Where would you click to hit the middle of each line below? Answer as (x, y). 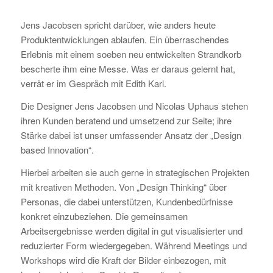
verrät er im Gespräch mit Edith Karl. (93, 83)
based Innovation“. (57, 150)
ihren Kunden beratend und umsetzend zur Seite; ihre (126, 120)
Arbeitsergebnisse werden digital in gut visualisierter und (131, 230)
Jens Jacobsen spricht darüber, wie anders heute (118, 25)
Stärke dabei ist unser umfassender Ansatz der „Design (131, 135)
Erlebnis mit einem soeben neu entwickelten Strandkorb (131, 54)
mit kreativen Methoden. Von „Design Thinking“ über (123, 186)
